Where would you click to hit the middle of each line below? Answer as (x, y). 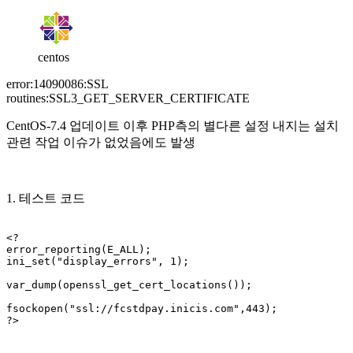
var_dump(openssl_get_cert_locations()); (129, 284)
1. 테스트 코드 (46, 198)
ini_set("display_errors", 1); (98, 261)
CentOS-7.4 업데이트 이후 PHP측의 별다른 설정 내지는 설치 (173, 125)
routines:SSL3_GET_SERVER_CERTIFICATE (128, 98)
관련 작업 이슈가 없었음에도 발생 (101, 142)
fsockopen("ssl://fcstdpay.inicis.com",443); (142, 308)
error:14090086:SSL (57, 84)
